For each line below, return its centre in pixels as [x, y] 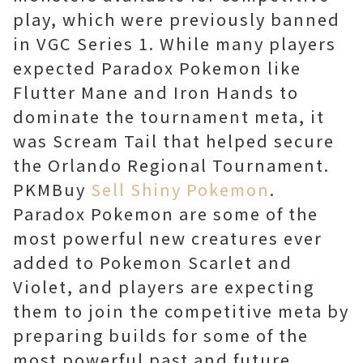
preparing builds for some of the [161, 335]
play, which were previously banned [177, 19]
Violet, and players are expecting [164, 287]
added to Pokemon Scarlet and [153, 263]
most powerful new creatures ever [168, 238]
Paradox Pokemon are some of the [166, 214]
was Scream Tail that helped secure [174, 141]
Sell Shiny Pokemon [180, 190]
